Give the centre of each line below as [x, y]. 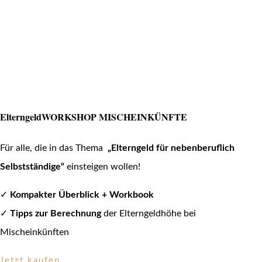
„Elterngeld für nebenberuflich [171, 148]
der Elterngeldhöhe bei [150, 213]
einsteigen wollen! [102, 166]
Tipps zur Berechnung [57, 213]
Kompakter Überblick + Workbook [82, 194]
